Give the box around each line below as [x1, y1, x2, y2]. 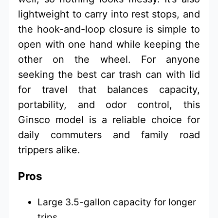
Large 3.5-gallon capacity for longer [37, 196, 197, 208]
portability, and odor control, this [18, 98, 200, 110]
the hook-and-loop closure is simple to [18, 23, 200, 35]
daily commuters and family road [18, 128, 200, 141]
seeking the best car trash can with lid [18, 68, 200, 80]
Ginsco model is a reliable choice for [18, 113, 200, 126]
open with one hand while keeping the [18, 38, 200, 50]
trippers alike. [18, 144, 81, 156]
